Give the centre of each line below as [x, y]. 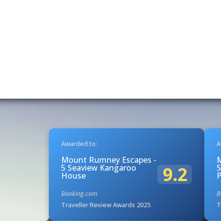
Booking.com [79, 193]
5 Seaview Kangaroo [98, 167]
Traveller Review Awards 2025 [106, 204]
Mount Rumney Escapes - [109, 160]
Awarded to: [79, 143]
